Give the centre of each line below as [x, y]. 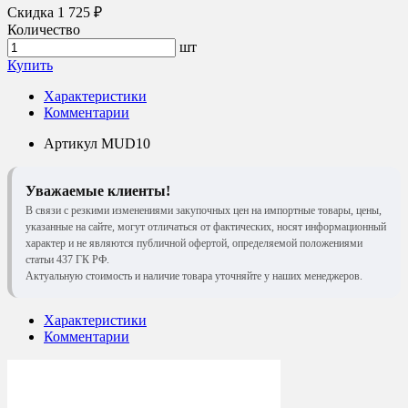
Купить [30, 65]
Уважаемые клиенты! [98, 190]
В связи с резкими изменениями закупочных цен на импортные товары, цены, [204, 210]
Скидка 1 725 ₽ [55, 12]
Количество [44, 29]
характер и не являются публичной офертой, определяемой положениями [194, 243]
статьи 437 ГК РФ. [67, 259]
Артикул [71, 143]
